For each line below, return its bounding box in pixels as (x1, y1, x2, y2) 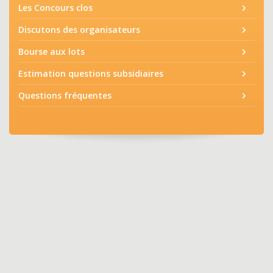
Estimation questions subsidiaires (18, 68, 163, 79)
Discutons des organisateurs (18, 24, 140, 35)
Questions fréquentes (18, 90, 112, 101)
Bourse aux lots (18, 46, 85, 57)
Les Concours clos (18, 2, 93, 13)
